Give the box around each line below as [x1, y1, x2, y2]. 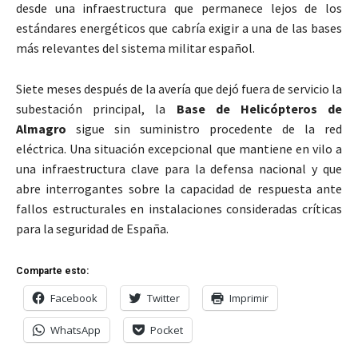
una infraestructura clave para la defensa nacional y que [16, 161, 342, 177]
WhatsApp [50, 323, 101, 338]
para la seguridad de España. [16, 221, 169, 237]
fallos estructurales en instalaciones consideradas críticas [16, 201, 342, 217]
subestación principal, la [16, 101, 177, 117]
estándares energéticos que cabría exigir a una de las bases [16, 20, 342, 37]
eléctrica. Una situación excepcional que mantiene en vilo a [16, 141, 342, 157]
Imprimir [229, 291, 268, 306]
